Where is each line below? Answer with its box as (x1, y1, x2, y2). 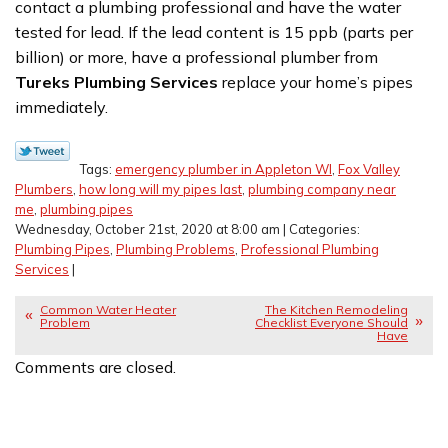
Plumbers (15, 180, 73, 197)
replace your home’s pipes (222, 71, 413, 92)
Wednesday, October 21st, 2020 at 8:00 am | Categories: (15, 220, 360, 237)
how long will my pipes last (79, 180, 242, 197)
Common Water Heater (40, 301, 176, 317)
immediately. (15, 96, 108, 117)
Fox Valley (338, 160, 400, 177)
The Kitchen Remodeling (265, 301, 408, 317)
